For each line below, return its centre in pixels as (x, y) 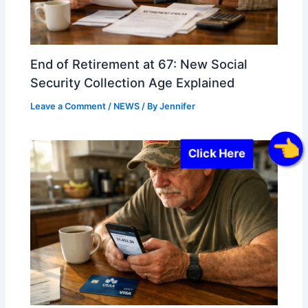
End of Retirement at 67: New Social (139, 64)
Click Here (224, 153)
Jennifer (178, 106)
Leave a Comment (68, 106)
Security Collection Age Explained (133, 82)
